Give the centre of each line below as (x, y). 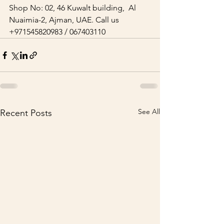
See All (149, 111)
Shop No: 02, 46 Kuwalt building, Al (73, 8)
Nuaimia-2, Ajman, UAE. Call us (65, 20)
